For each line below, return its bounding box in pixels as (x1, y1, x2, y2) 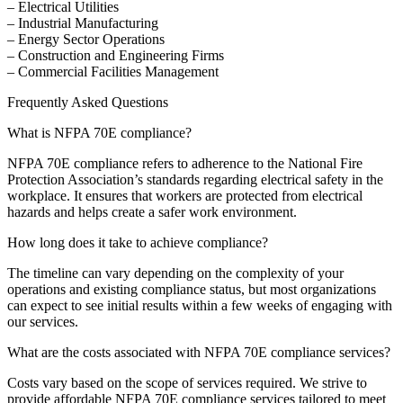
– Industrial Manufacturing (7, 15, 158, 31)
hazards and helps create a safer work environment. (7, 204, 297, 220)
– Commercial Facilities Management (7, 64, 219, 80)
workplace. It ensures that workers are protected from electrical (7, 188, 363, 204)
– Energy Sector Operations (7, 31, 165, 48)
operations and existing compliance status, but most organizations (7, 282, 376, 298)
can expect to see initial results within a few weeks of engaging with (7, 298, 392, 314)
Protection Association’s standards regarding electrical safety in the (7, 172, 383, 188)
